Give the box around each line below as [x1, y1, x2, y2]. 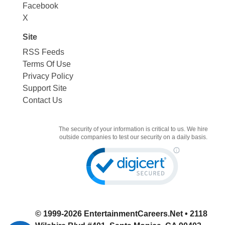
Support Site [22, 83, 67, 92]
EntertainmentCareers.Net [84, 209, 183, 218]
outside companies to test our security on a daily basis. [59, 133, 207, 141]
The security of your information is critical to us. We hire [58, 125, 208, 133]
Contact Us [22, 95, 62, 104]
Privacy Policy [22, 71, 73, 80]
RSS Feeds [22, 47, 64, 56]
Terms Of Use [22, 59, 71, 68]
